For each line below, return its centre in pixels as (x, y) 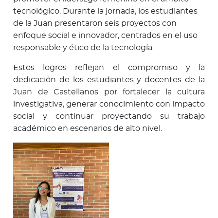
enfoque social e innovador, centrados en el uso (105, 36)
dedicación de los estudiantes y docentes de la (109, 80)
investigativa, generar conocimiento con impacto (109, 104)
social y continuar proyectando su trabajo (109, 117)
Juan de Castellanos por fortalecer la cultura (109, 92)
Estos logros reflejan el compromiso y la (109, 68)
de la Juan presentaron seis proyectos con (95, 24)
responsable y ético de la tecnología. (83, 48)
